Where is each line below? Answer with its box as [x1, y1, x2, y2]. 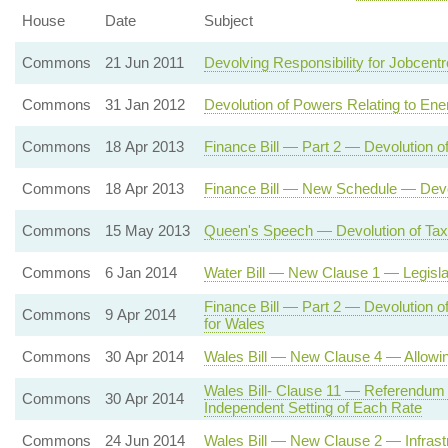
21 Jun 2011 [104, 54, 184, 71]
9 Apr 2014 [104, 306, 176, 323]
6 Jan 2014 [104, 264, 177, 281]
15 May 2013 [104, 222, 190, 239]
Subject [203, 12, 253, 29]
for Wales [203, 315, 265, 332]
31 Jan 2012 [104, 96, 185, 113]
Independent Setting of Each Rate [203, 399, 422, 416]
